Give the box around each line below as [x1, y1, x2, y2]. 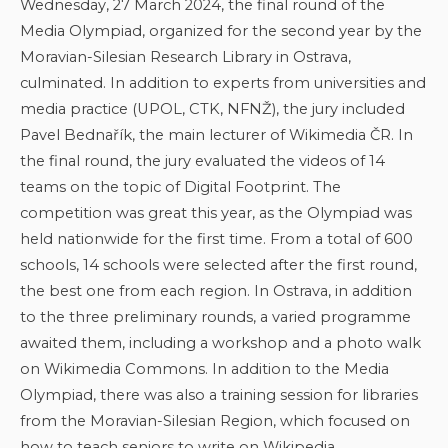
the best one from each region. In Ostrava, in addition [20, 282, 412, 300]
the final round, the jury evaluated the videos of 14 [20, 152, 385, 170]
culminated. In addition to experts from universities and [20, 74, 426, 92]
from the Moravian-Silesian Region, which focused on [20, 412, 410, 430]
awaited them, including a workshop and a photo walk [20, 334, 421, 352]
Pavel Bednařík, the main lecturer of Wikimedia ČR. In [20, 126, 413, 144]
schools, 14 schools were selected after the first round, [20, 256, 417, 274]
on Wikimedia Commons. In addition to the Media [20, 360, 389, 378]
